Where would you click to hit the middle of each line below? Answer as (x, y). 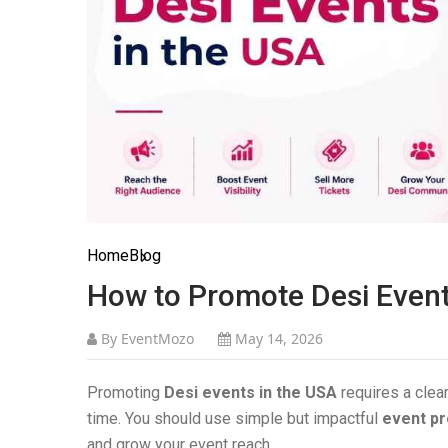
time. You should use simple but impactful (234, 418)
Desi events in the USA (250, 392)
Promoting (125, 392)
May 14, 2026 (277, 338)
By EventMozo (145, 338)
